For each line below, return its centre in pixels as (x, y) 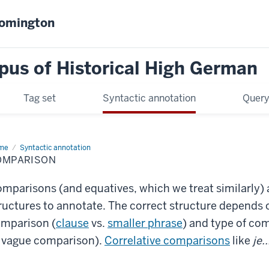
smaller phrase (145, 223)
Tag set (40, 98)
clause (72, 223)
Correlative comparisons (167, 240)
